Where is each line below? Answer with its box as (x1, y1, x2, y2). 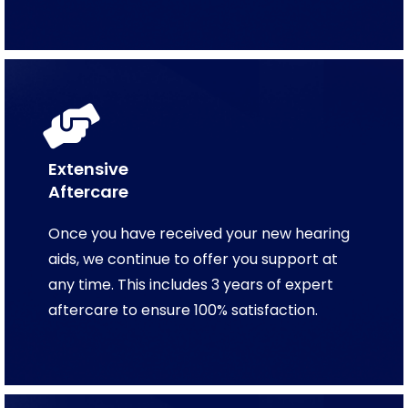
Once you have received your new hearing (48, 222, 350, 244)
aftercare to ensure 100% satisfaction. (48, 299, 318, 321)
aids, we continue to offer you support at (48, 248, 338, 270)
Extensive (48, 157, 128, 180)
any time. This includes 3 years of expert (48, 273, 333, 295)
